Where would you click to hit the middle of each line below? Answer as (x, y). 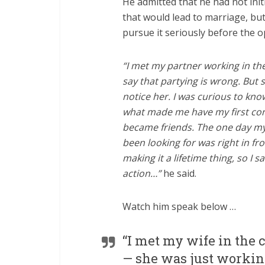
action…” (142, 173)
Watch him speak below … (179, 206)
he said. (179, 173)
